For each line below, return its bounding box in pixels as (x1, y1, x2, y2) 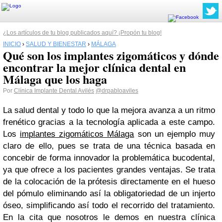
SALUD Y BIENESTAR (26, 41, 86, 48)
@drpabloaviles (96, 87, 138, 94)
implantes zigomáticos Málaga (20, 129, 134, 139)
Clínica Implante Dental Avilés (14, 87, 94, 94)
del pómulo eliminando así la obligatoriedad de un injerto (3, 189, 215, 198)
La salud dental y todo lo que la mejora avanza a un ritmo (3, 106, 215, 115)
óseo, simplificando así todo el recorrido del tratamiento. (3, 201, 215, 210)
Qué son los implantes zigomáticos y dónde (3, 47, 219, 64)
